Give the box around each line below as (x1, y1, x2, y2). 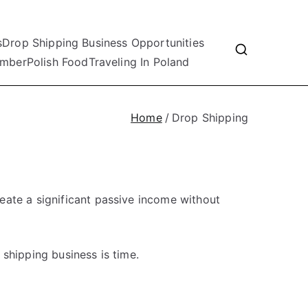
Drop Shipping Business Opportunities (2, 36, 204, 49)
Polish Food (26, 55, 89, 69)
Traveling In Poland (88, 55, 190, 69)
